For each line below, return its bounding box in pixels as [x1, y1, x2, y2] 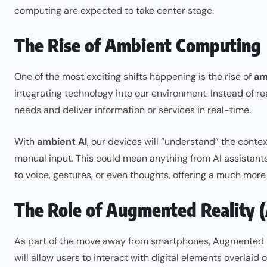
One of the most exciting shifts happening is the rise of [14, 70, 254, 83]
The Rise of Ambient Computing [14, 33, 261, 57]
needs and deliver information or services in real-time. [14, 103, 251, 116]
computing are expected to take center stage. [14, 4, 214, 17]
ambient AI [37, 135, 87, 148]
